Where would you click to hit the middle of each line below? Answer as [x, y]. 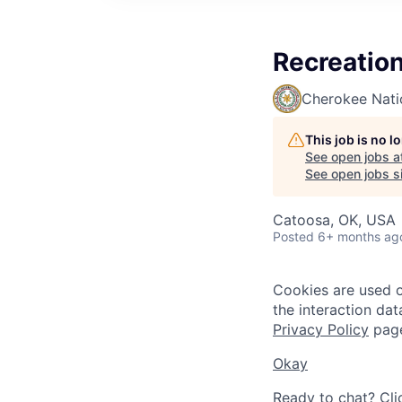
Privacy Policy [321, 329]
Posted [293, 236]
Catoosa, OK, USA [334, 220]
